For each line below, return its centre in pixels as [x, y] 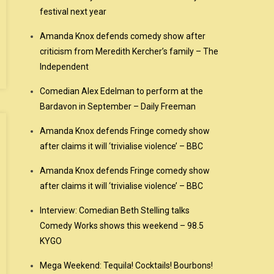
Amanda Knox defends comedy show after [123, 36]
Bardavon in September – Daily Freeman [118, 106]
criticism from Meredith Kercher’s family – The [129, 51]
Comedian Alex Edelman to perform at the [122, 91]
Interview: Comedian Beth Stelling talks [115, 210]
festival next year [73, 12]
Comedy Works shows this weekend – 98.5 [122, 226]
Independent [65, 67]
